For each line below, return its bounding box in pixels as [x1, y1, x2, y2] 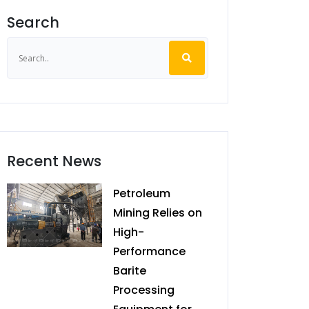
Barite [113, 263, 146, 279]
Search [7, 12, 59, 32]
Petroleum [113, 186, 170, 201]
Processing [113, 282, 175, 298]
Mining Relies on [113, 205, 202, 221]
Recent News [7, 151, 101, 171]
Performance [113, 243, 186, 259]
